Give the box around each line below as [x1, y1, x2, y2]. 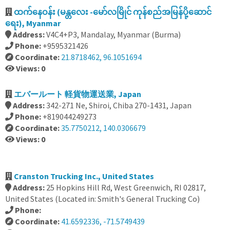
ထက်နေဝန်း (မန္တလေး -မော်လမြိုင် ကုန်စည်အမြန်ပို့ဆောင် [14, 7, 212, 17]
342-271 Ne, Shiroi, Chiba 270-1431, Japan [46, 100, 191, 110]
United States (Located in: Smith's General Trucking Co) [5, 194, 200, 204]
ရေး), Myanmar [5, 18, 61, 28]
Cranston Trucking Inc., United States [14, 171, 154, 181]
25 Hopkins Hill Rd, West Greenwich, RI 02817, [46, 182, 206, 193]
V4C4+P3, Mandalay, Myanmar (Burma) [46, 29, 181, 40]
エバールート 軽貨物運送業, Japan [14, 89, 141, 99]
